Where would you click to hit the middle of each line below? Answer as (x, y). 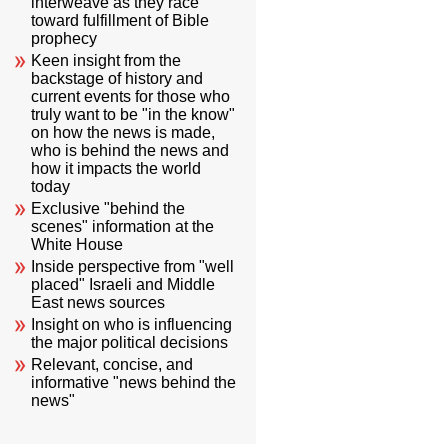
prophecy (64, 39)
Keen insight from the (106, 61)
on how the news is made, (123, 133)
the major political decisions (130, 343)
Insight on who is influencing (132, 325)
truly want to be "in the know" (133, 115)
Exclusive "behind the (108, 209)
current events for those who (131, 97)
